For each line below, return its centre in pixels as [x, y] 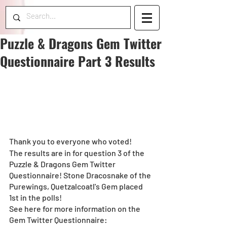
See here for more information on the [75, 208]
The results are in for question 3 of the [78, 153]
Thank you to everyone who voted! [70, 141]
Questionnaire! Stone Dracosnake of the [81, 175]
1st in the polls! [35, 197]
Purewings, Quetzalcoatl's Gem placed [77, 186]
